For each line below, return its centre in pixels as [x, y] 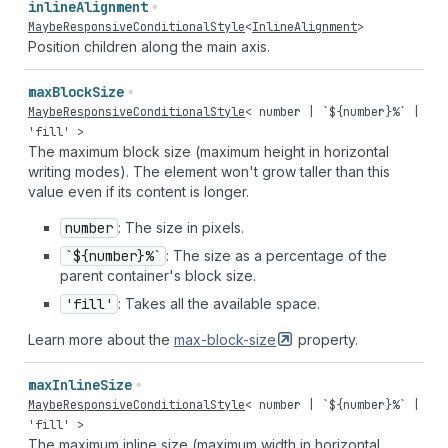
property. [326, 339]
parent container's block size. [158, 275]
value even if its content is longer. [138, 191]
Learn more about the [101, 339]
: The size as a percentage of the [276, 255]
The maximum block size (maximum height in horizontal [208, 151]
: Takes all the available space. [219, 303]
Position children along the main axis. [149, 46]
